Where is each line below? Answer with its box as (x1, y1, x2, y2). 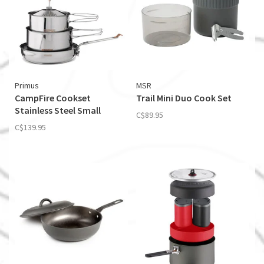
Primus (15, 80, 39, 91)
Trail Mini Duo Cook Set (136, 92, 232, 104)
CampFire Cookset (15, 92, 91, 104)
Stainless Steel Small (15, 104, 101, 116)
